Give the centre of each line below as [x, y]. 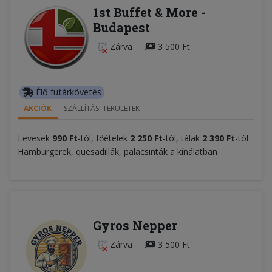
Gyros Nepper [135, 225]
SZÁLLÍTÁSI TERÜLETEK [102, 108]
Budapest [121, 27]
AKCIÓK [38, 108]
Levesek [35, 138]
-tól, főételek [104, 138]
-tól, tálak [182, 138]
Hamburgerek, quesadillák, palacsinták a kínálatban [117, 151]
